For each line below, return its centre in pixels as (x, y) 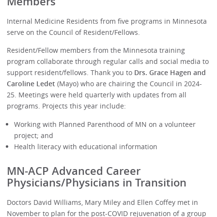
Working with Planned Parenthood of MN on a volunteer (105, 124)
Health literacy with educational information (85, 146)
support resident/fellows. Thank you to (71, 73)
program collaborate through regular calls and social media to (108, 62)
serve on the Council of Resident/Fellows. (74, 32)
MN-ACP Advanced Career (74, 171)
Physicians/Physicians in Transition (97, 183)
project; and (33, 135)
